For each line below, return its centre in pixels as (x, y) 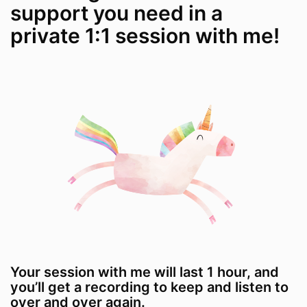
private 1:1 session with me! (145, 36)
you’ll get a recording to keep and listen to (149, 287)
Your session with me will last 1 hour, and (145, 272)
